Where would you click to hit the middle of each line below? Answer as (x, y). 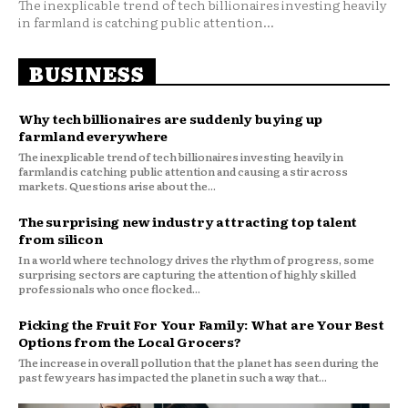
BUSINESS (87, 73)
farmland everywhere (93, 135)
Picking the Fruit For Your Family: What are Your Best (201, 324)
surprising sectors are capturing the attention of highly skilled (187, 274)
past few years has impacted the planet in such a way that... (173, 377)
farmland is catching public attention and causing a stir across (183, 171)
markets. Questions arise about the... (117, 185)
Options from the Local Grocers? (130, 341)
